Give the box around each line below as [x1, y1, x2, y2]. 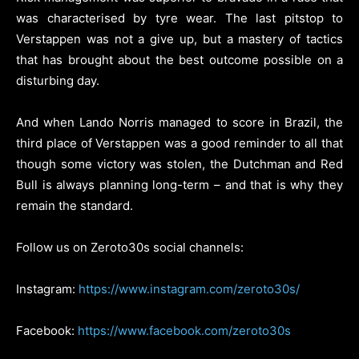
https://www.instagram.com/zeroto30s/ [79, 281, 300, 297]
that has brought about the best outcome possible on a [16, 52, 343, 68]
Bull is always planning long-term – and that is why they [16, 177, 343, 193]
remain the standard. [16, 198, 133, 214]
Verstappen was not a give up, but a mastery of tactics [16, 31, 343, 47]
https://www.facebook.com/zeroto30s [78, 323, 291, 339]
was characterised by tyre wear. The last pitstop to [16, 10, 343, 26]
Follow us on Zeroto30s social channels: [16, 240, 244, 256]
